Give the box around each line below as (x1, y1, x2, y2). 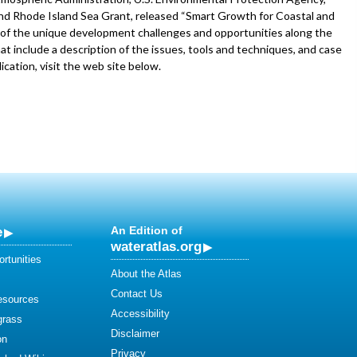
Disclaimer (111, 328, 159, 339)
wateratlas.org (111, 238, 202, 254)
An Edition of (111, 224, 182, 237)
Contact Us (111, 288, 163, 300)
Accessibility (111, 308, 170, 320)
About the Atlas (111, 268, 182, 280)
